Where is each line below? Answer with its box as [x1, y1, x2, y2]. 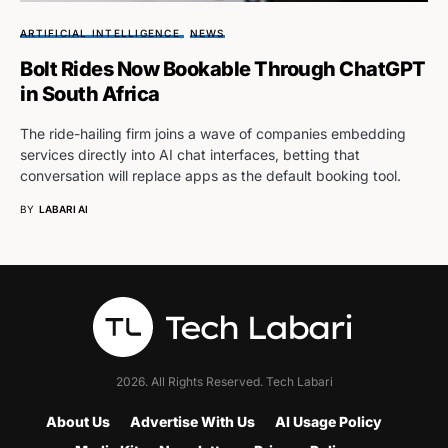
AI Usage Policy [275, 413, 382, 430]
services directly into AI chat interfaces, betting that [20, 145, 360, 163]
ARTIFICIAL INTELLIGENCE [20, 26, 180, 39]
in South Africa [20, 81, 160, 106]
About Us [46, 413, 110, 430]
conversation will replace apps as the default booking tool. [20, 166, 401, 184]
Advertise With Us [130, 413, 255, 430]
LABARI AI [39, 202, 88, 215]
